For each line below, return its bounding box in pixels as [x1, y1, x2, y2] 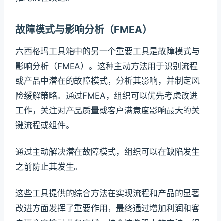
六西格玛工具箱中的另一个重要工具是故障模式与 [15, 46, 200, 57]
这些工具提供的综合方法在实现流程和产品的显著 [15, 188, 200, 199]
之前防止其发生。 [15, 162, 82, 172]
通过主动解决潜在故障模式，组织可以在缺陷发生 [15, 147, 200, 157]
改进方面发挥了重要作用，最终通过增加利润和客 [15, 203, 200, 214]
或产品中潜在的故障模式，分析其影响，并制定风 [15, 76, 200, 86]
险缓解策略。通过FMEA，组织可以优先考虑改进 [15, 91, 198, 101]
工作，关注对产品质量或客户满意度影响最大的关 [15, 106, 200, 116]
